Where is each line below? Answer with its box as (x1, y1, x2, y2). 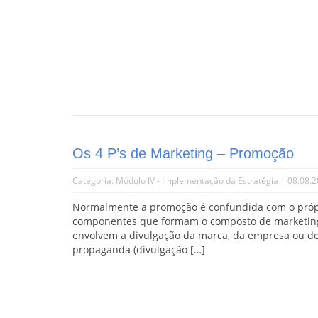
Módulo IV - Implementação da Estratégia (116, 174, 278, 187)
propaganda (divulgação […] (72, 242, 205, 256)
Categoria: (72, 174, 116, 187)
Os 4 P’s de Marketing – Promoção (72, 145, 294, 161)
